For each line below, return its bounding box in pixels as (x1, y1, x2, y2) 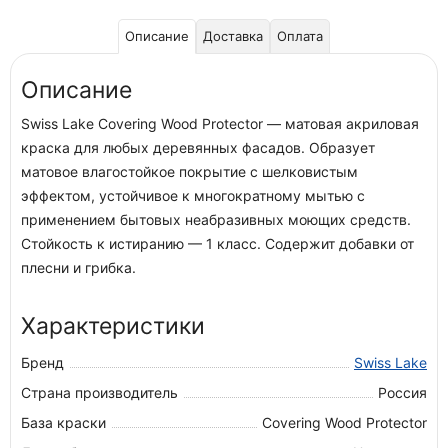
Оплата (277, 28, 323, 44)
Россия (378, 384, 427, 401)
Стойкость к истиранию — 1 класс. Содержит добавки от (21, 235, 414, 252)
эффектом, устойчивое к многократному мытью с (21, 187, 365, 204)
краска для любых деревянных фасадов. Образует (21, 139, 375, 156)
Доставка (203, 28, 263, 44)
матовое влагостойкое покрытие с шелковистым (21, 163, 358, 180)
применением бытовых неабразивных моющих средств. (21, 211, 411, 228)
